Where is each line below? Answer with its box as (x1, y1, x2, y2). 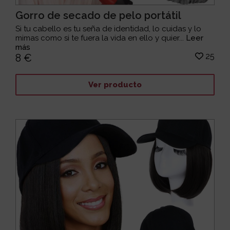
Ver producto (88, 80, 142, 89)
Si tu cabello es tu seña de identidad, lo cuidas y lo (15, 24, 202, 34)
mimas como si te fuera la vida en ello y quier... (15, 33, 186, 43)
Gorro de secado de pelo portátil (15, 9, 182, 22)
